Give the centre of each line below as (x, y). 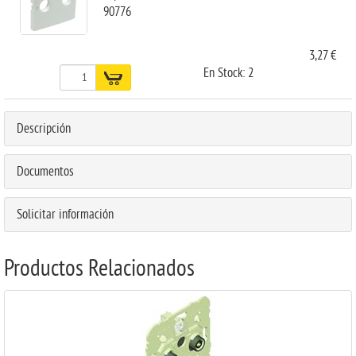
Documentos (45, 172)
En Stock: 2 (228, 73)
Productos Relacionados (99, 269)
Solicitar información (65, 215)
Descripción (44, 129)
